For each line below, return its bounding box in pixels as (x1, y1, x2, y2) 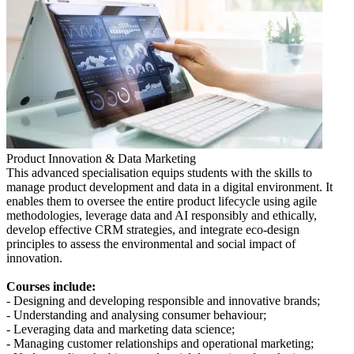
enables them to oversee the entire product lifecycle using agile (6, 194, 317, 208)
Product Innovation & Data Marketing (6, 151, 196, 165)
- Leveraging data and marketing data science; (6, 322, 235, 336)
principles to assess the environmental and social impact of (6, 236, 296, 250)
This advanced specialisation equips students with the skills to (6, 165, 312, 179)
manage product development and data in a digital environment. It (6, 179, 333, 194)
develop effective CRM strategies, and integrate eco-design (6, 222, 299, 236)
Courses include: (6, 279, 96, 293)
